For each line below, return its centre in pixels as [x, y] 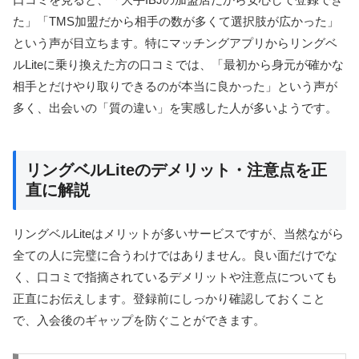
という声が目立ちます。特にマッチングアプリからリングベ [175, 43]
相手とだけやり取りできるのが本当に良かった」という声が [175, 87]
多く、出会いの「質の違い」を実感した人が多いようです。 [175, 108]
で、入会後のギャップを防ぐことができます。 [139, 321]
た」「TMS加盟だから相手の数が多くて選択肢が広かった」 [176, 22]
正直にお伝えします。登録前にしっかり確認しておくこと [169, 299]
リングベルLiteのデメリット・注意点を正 [176, 170]
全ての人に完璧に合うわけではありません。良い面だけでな [175, 256]
